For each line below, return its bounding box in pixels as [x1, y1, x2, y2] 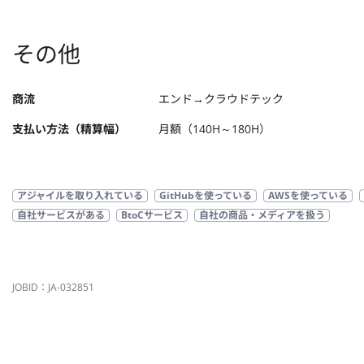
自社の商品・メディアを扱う [199, 208, 325, 222]
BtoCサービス [121, 208, 183, 222]
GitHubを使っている [159, 188, 252, 202]
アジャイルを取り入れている [17, 188, 143, 202]
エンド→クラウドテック [158, 91, 284, 106]
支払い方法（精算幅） [12, 121, 126, 136]
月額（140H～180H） [158, 121, 271, 136]
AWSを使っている [268, 188, 348, 202]
